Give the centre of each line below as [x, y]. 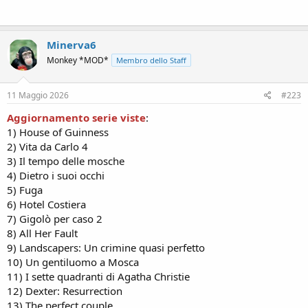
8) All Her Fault [42, 233]
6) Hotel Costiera [46, 204]
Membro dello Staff [151, 60]
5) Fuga [25, 190]
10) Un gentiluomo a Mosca [73, 262]
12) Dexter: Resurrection [65, 291]
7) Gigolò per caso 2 [55, 219]
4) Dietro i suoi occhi [56, 175]
